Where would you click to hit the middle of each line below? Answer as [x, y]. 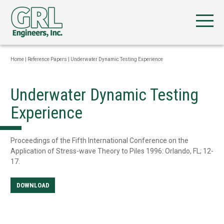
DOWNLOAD [33, 185]
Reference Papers [47, 59]
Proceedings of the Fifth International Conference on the [99, 140]
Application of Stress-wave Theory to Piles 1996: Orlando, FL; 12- [112, 151]
